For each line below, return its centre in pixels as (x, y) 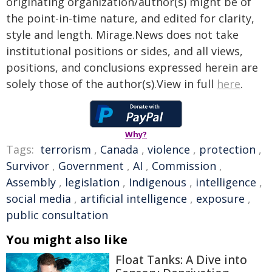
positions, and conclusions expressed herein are (132, 67)
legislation (92, 182)
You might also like (67, 240)
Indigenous (158, 182)
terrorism (66, 149)
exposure (220, 199)
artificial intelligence (134, 199)
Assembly (31, 182)
